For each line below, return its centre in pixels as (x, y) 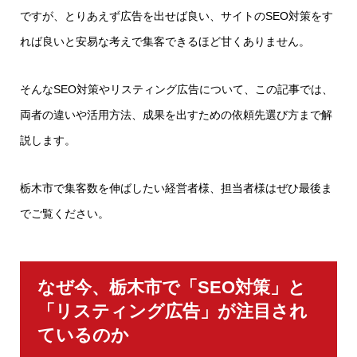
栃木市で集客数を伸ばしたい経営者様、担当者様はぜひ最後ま (176, 188)
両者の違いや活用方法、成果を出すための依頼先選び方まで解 (176, 115)
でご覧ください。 (65, 214)
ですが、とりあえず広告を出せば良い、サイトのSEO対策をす (177, 16)
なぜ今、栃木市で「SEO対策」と (172, 287)
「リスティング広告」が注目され (173, 311)
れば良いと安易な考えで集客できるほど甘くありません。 (165, 41)
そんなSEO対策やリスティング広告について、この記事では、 (177, 89)
